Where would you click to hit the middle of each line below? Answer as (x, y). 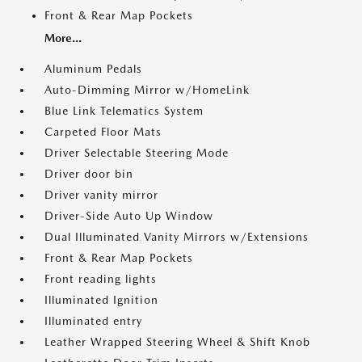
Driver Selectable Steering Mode (137, 153)
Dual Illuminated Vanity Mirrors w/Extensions (177, 237)
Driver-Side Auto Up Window (129, 216)
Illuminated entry (93, 321)
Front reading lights (101, 279)
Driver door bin (89, 174)
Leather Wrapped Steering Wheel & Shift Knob (177, 342)
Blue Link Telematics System (124, 111)
